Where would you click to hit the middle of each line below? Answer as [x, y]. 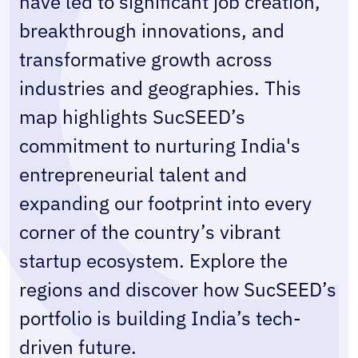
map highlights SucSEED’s [132, 117]
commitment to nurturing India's [160, 145]
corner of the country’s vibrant [150, 232]
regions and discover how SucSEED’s [178, 289]
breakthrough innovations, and [152, 30]
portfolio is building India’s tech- [160, 318]
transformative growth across [146, 59]
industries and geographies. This [160, 88]
